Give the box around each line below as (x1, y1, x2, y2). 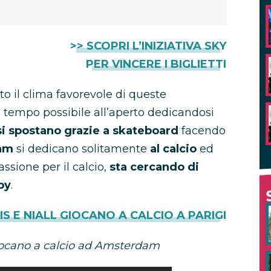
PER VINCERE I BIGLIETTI (86, 57, 226, 71)
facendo (178, 124, 226, 137)
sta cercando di (109, 160, 199, 174)
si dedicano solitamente (13, 142, 150, 155)
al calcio (150, 142, 197, 155)
